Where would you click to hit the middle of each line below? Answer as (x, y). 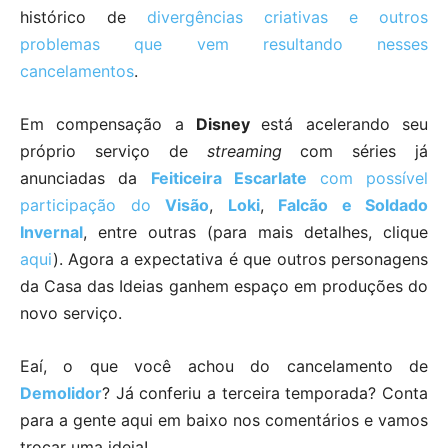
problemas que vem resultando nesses (224, 43)
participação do (92, 204)
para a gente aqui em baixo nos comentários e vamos (224, 419)
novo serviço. (71, 312)
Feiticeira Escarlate (235, 177)
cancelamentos (77, 70)
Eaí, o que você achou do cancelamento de (224, 365)
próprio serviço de (113, 150)
